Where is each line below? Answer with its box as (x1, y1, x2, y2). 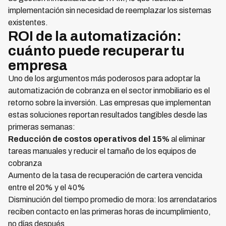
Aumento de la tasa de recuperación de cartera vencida (8, 171, 202, 180)
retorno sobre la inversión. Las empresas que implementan (8, 98, 211, 107)
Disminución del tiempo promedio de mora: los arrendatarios (8, 195, 217, 204)
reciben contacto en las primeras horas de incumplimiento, (8, 207, 211, 216)
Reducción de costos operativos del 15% (8, 135, 169, 144)
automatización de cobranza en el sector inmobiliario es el (8, 86, 210, 95)
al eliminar (169, 135, 205, 144)
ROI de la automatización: (8, 28, 182, 44)
